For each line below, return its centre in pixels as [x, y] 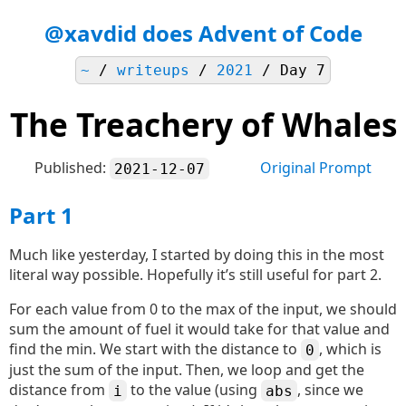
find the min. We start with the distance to [155, 349]
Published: [72, 168]
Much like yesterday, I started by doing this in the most [197, 255]
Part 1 [41, 215]
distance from [59, 390]
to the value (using [194, 390]
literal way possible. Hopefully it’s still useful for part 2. [195, 275]
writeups [153, 70]
